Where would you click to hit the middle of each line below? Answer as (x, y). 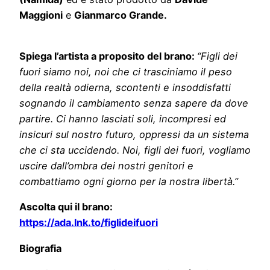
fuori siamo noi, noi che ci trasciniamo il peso (126, 72)
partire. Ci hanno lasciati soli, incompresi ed (123, 119)
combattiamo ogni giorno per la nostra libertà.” (129, 182)
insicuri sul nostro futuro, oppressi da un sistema (134, 135)
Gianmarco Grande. (121, 15)
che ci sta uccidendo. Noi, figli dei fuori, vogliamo (135, 150)
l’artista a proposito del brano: (124, 56)
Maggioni (41, 15)
